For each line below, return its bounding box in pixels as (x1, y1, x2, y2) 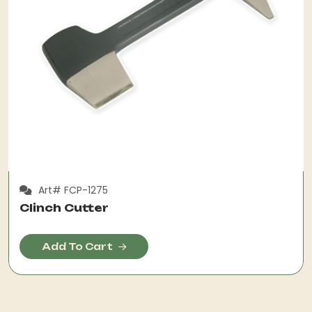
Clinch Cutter (19, 201, 109, 214)
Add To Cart (42, 240, 113, 252)
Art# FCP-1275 (36, 183, 108, 197)
